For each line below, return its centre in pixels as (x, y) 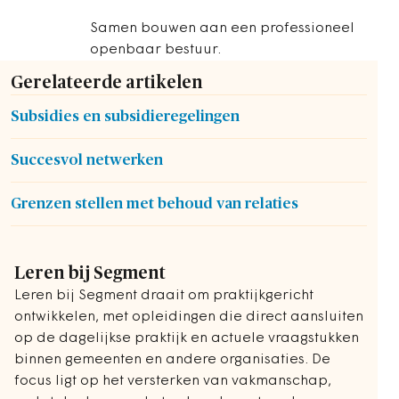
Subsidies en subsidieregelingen (125, 116)
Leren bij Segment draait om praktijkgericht (164, 295)
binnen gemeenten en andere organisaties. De (172, 359)
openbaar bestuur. (155, 49)
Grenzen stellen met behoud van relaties (155, 203)
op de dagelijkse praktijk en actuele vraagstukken (187, 338)
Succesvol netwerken (87, 159)
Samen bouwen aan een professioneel (222, 28)
